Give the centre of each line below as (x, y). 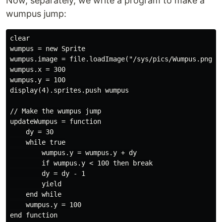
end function (34, 215)
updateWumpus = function (55, 121)
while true (38, 142)
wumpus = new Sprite (48, 49)
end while (36, 194)
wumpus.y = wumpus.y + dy (73, 153)
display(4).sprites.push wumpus (69, 90)
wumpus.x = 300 (38, 69)
